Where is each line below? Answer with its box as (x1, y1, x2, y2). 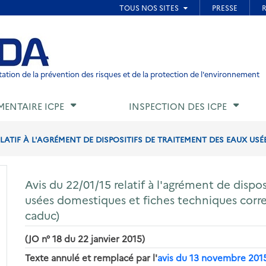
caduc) (25, 207, 60, 223)
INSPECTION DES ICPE (129, 100, 227, 113)
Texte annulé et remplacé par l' (25, 251, 158, 264)
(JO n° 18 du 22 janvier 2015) (25, 232, 145, 245)
